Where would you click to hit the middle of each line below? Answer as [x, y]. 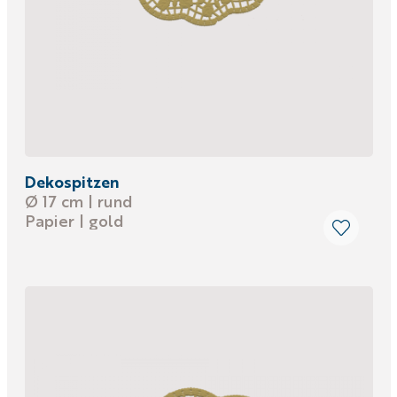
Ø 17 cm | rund [78, 201]
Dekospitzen [72, 181]
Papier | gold [74, 220]
